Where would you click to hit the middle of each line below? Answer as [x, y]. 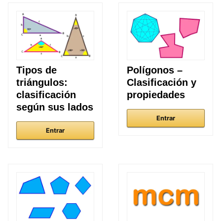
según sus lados [55, 107]
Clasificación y [162, 83]
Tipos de [37, 70]
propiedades [156, 95]
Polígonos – [155, 70]
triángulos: [42, 83]
